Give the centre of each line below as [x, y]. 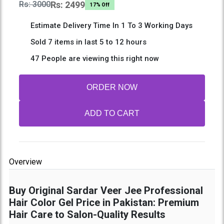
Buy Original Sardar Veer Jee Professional [106, 190]
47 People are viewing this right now [93, 58]
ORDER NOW [112, 87]
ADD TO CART [112, 113]
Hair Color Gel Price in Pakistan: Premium [104, 202]
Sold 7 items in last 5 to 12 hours [87, 42]
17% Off [99, 4]
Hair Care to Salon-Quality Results [87, 214]
